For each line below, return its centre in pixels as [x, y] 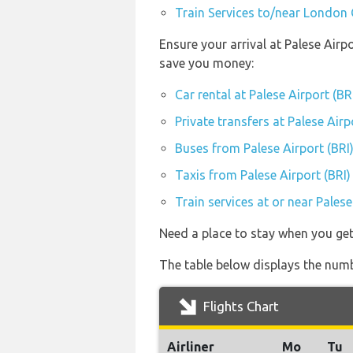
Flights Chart [240, 306]
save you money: [206, 63]
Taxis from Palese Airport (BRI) [263, 175]
